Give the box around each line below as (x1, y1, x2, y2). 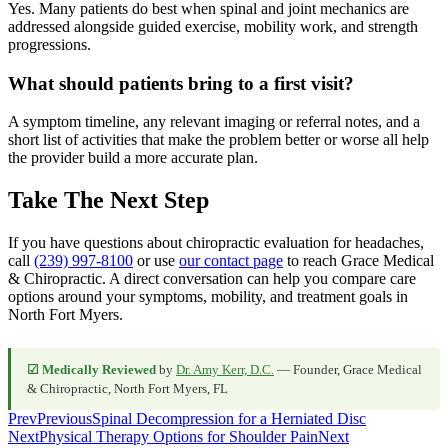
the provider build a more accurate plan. (8, 149, 258, 167)
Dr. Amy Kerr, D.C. (176, 362, 274, 378)
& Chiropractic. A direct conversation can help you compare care (8, 270, 416, 288)
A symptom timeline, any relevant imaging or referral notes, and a (8, 113, 420, 131)
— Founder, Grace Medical (274, 362, 422, 378)
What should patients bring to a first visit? (8, 72, 354, 94)
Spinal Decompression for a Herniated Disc (92, 410, 366, 428)
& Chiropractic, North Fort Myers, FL (27, 381, 228, 397)
